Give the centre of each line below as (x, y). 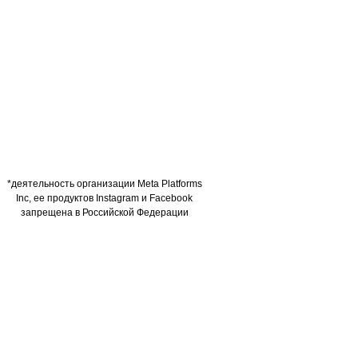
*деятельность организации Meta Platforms (104, 184)
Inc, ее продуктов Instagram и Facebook (104, 198)
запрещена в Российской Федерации (104, 213)
